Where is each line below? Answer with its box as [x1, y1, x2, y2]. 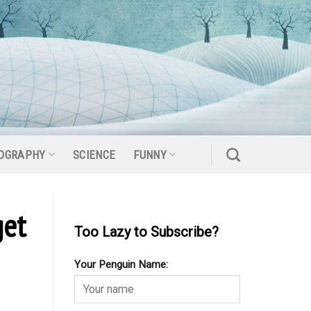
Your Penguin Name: [74, 258, 168, 271]
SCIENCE [73, 147, 116, 162]
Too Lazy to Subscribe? [74, 224, 219, 241]
